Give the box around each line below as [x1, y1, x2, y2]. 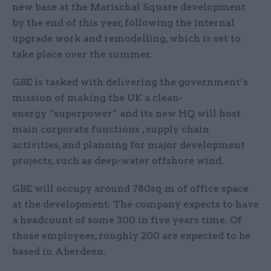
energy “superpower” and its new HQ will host [12, 108, 241, 120]
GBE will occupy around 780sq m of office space [12, 183, 249, 195]
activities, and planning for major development [12, 139, 245, 151]
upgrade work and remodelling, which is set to [12, 33, 241, 45]
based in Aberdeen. [12, 246, 106, 258]
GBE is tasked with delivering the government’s [12, 76, 248, 88]
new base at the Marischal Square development [12, 1, 246, 13]
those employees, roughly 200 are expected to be [12, 230, 250, 242]
